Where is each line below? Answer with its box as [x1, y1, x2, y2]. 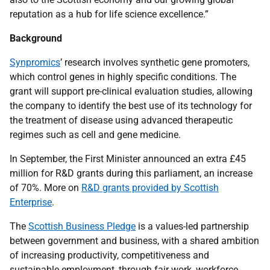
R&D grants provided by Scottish [81, 182, 219, 193]
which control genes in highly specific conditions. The [10, 71, 236, 83]
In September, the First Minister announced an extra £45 [10, 153, 246, 165]
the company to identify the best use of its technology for [10, 100, 252, 111]
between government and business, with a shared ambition [10, 235, 259, 246]
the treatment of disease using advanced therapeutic [10, 115, 233, 126]
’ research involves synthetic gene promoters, [60, 57, 250, 68]
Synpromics [10, 57, 60, 68]
